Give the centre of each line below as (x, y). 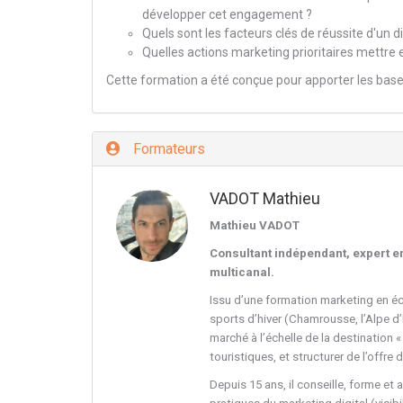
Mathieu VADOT (255, 225)
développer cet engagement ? (227, 14)
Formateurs (167, 149)
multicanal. (242, 272)
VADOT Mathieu (265, 198)
